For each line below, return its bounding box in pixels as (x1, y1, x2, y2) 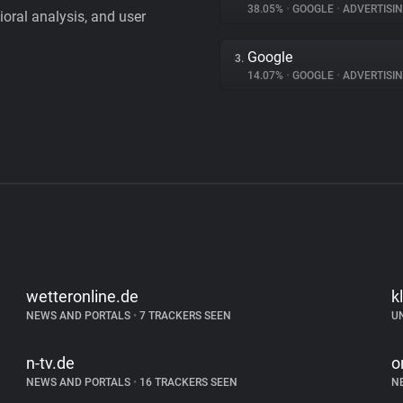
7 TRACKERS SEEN (137, 309, 232, 322)
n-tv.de (26, 354, 76, 372)
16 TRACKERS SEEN (137, 376, 238, 389)
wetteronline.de (26, 287, 139, 306)
